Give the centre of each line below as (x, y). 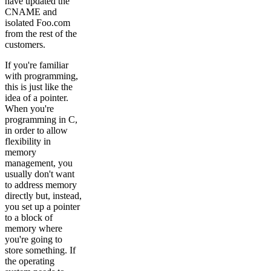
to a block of (29, 218)
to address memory (41, 185)
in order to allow (36, 131)
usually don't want (40, 174)
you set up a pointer (42, 207)
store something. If (40, 250)
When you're (29, 109)
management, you (39, 163)
